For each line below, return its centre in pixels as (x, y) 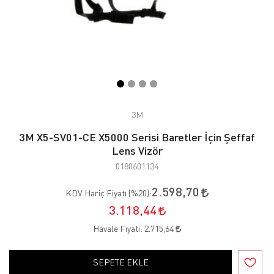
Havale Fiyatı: (119, 228)
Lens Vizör (137, 150)
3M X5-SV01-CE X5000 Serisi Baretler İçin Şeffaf (137, 137)
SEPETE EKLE (120, 262)
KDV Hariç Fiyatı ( (98, 193)
